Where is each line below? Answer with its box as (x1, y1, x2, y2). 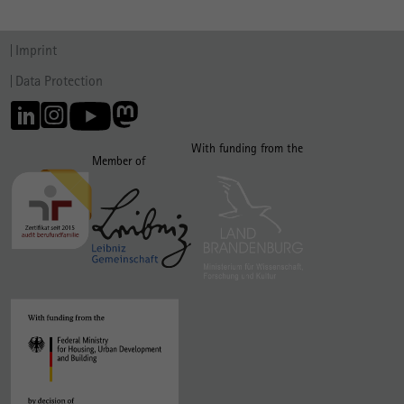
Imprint (15, 41, 57, 59)
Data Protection (15, 71, 103, 89)
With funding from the (191, 140, 303, 155)
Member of (92, 153, 145, 169)
